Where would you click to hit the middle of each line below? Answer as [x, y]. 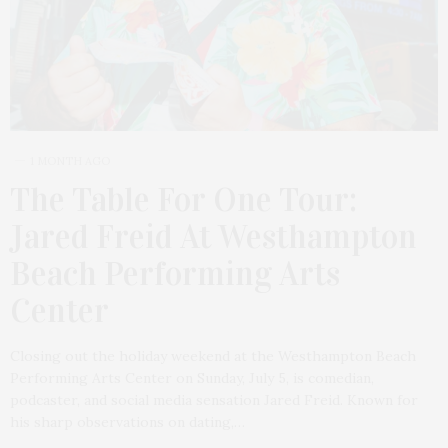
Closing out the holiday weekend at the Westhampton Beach [213, 355]
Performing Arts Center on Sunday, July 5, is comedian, [192, 377]
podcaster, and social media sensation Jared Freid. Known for [214, 399]
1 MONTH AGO [70, 160]
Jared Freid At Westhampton [213, 236]
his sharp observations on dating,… [127, 421]
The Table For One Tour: [183, 199]
